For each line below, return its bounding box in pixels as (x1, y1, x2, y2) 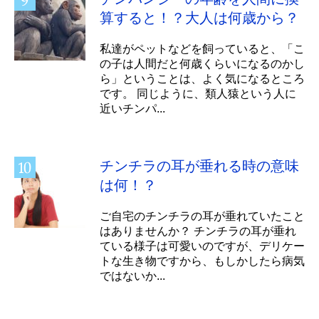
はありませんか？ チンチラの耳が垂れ (100, 224, 296, 237)
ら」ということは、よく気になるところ (100, 72, 305, 85)
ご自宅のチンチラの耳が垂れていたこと (100, 209, 305, 222)
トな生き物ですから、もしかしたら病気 (100, 254, 305, 267)
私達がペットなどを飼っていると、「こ (100, 42, 305, 55)
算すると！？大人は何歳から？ (100, 9, 299, 26)
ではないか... (100, 269, 165, 282)
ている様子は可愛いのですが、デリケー (100, 239, 305, 252)
